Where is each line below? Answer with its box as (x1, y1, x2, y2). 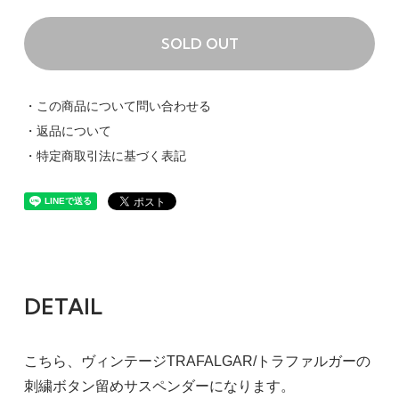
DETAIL (23, 292, 102, 320)
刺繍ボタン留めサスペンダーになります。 (23, 378, 295, 394)
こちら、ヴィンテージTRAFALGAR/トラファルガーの (23, 353, 370, 369)
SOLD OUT (160, 34, 239, 53)
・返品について (23, 123, 111, 138)
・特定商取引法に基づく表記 (23, 148, 186, 163)
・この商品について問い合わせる (23, 98, 211, 113)
